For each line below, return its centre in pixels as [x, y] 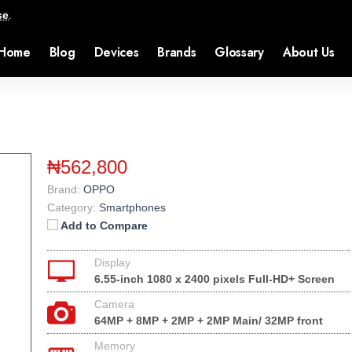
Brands [177, 52]
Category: [71, 207]
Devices [116, 52]
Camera [114, 304]
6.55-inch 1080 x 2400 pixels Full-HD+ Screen [214, 279]
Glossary [239, 52]
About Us [308, 52]
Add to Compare [104, 225]
